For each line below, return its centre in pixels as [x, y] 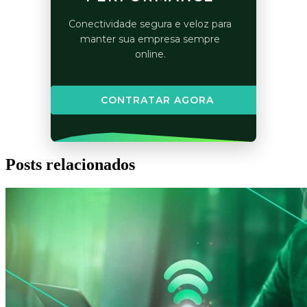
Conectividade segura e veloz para [150, 24]
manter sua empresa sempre [150, 39]
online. [150, 54]
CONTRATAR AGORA [157, 100]
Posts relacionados [70, 165]
